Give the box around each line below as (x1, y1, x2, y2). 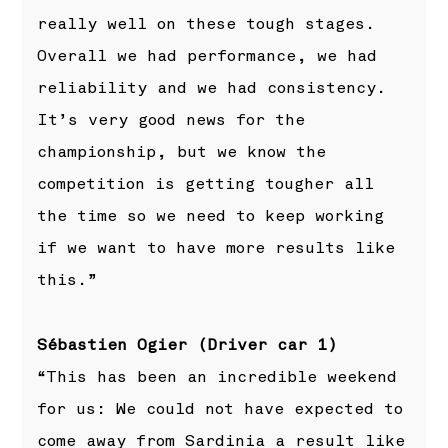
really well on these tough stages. (37, 14, 376, 35)
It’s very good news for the (37, 110, 306, 131)
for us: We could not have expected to (37, 398, 404, 419)
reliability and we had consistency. (37, 78, 387, 99)
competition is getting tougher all (37, 174, 375, 195)
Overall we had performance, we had (37, 46, 378, 67)
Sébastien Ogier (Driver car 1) (37, 334, 339, 355)
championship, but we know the (37, 142, 327, 163)
